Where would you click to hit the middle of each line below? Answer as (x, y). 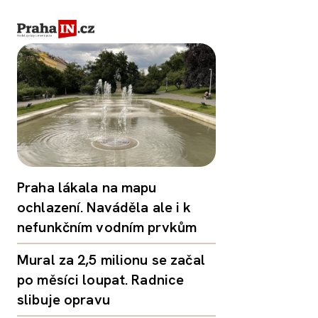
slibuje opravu (64, 300)
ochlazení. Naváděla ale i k (104, 208)
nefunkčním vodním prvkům (107, 227)
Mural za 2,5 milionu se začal (111, 260)
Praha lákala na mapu (87, 188)
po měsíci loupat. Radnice (101, 280)
